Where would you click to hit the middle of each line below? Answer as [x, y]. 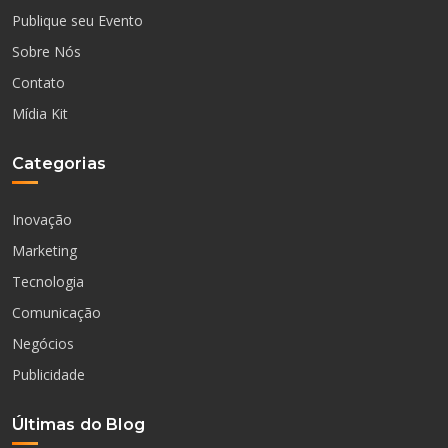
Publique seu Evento [77, 20]
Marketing [44, 250]
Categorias [59, 163]
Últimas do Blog [78, 425]
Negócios [43, 344]
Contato [38, 83]
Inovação [42, 219]
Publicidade [48, 375]
